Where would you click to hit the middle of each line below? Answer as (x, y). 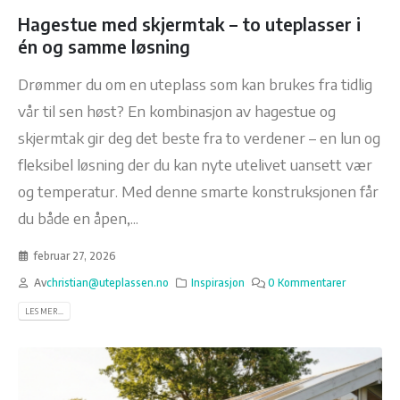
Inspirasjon (218, 283)
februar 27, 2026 (75, 256)
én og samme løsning (104, 46)
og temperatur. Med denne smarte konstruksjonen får (198, 191)
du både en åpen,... (78, 217)
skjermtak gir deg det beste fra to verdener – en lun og (199, 137)
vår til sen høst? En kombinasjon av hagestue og (177, 110)
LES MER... (44, 312)
